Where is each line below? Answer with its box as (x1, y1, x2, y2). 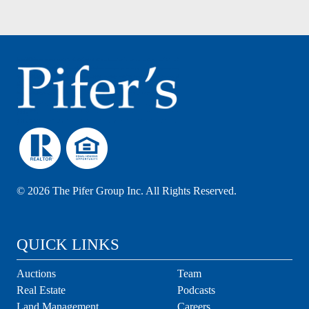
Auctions (17, 268, 56, 280)
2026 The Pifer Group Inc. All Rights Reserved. (28, 185, 237, 197)
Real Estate (17, 284, 66, 297)
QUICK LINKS (17, 235, 119, 254)
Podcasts (177, 284, 216, 297)
